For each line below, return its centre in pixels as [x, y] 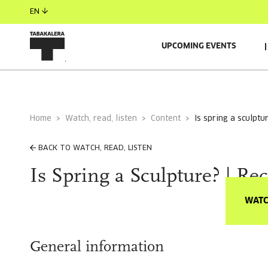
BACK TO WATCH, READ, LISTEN [95, 148]
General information [97, 247]
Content [168, 119]
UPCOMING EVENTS [199, 46]
